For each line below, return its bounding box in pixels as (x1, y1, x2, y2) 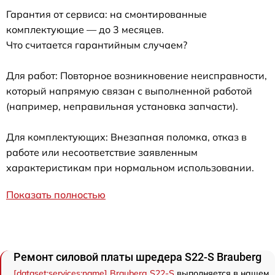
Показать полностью (6, 188, 106, 201)
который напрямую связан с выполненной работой (6, 85, 252, 98)
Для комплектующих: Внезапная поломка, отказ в (6, 131, 247, 144)
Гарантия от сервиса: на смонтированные (6, 8, 207, 21)
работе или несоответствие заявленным (6, 146, 198, 159)
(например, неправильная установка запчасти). (6, 100, 238, 113)
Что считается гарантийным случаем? (6, 39, 187, 52)
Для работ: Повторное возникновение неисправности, (6, 69, 267, 82)
